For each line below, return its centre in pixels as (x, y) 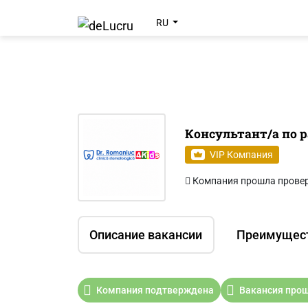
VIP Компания (241, 155)
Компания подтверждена (155, 290)
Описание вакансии (146, 235)
